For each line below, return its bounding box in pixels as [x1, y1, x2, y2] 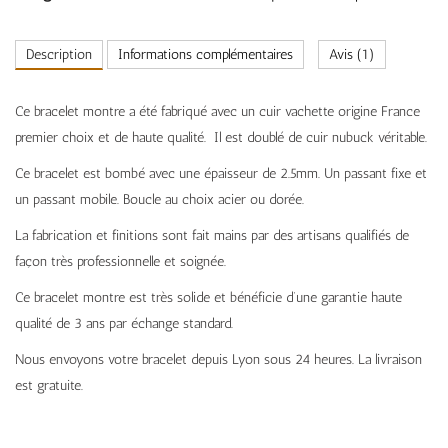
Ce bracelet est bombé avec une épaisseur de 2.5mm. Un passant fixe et [15, 165, 427, 183]
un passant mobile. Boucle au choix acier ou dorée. [15, 191, 304, 209]
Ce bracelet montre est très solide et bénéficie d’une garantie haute [15, 289, 402, 307]
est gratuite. [15, 377, 83, 395]
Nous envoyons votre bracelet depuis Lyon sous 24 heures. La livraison [15, 351, 422, 369]
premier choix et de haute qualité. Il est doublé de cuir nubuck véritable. [15, 129, 427, 147]
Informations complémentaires [118, 46, 293, 64]
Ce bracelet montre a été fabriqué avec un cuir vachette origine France [15, 103, 420, 121]
